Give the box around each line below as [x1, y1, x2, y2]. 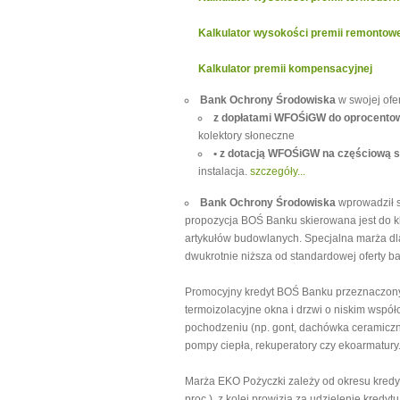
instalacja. [198, 165, 250, 178]
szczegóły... [250, 165, 305, 178]
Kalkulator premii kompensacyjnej [198, 62, 372, 75]
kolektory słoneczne [198, 129, 295, 142]
